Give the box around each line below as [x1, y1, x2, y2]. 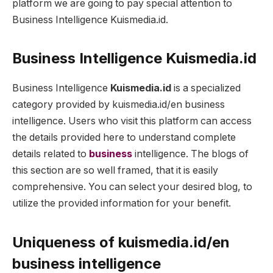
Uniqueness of [12, 233, 118, 251]
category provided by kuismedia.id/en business [12, 99, 225, 111]
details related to [12, 148, 89, 160]
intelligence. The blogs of [132, 148, 249, 160]
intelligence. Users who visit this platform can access [12, 115, 252, 127]
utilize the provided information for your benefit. [12, 197, 233, 210]
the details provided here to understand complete [12, 132, 236, 144]
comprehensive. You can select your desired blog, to [12, 181, 252, 193]
